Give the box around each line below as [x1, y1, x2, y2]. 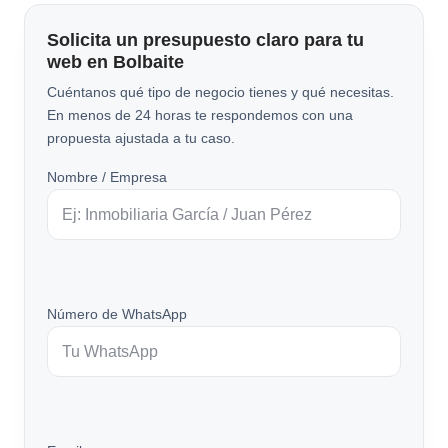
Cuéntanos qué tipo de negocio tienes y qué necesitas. [47, 83, 394, 100]
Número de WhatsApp [47, 305, 187, 322]
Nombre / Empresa [47, 168, 167, 185]
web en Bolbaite [47, 51, 184, 72]
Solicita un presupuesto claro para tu [47, 29, 364, 50]
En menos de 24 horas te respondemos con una [47, 106, 353, 123]
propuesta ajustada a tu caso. [47, 129, 235, 146]
